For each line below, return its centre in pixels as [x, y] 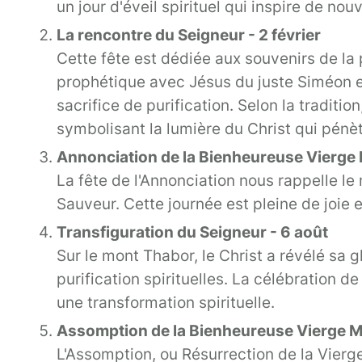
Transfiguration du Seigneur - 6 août [192, 232]
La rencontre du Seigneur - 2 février [189, 35]
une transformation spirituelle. [166, 302]
